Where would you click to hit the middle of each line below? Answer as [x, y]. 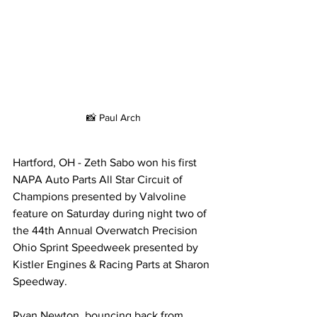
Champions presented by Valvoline [101, 197]
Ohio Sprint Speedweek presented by [107, 248]
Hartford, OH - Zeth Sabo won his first [106, 163]
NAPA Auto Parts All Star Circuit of [99, 180]
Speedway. [40, 282]
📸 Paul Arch [113, 118]
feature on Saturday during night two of [111, 214]
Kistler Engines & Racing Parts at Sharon [113, 265]
